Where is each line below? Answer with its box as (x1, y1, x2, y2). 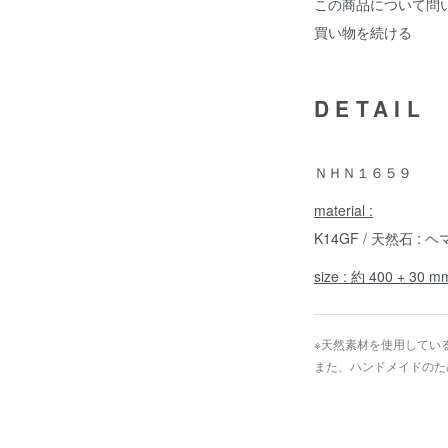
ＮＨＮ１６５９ (314, 162, 412, 182)
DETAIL (314, 93, 426, 123)
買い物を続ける (314, 22, 412, 42)
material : (314, 200, 373, 220)
